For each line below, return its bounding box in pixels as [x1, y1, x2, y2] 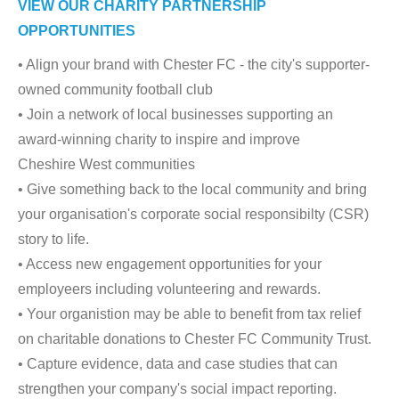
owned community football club [18, 82, 213, 97]
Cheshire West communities [18, 157, 195, 172]
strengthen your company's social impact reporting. [18, 381, 337, 396]
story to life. [18, 232, 89, 247]
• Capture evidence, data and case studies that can [18, 356, 338, 371]
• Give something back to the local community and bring [18, 182, 367, 197]
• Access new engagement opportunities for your [18, 256, 322, 272]
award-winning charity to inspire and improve [18, 132, 300, 147]
